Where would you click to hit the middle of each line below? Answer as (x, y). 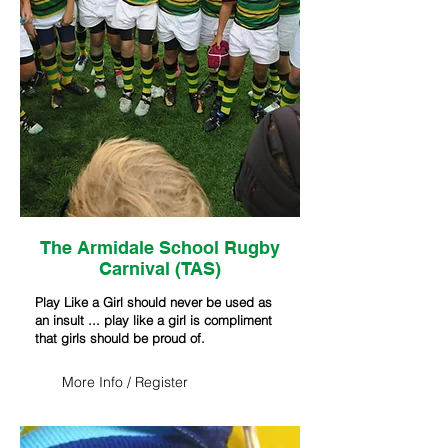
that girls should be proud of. (120, 338)
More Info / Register (125, 382)
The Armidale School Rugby (160, 247)
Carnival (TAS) (160, 268)
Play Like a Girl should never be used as (153, 302)
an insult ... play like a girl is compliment (153, 320)
